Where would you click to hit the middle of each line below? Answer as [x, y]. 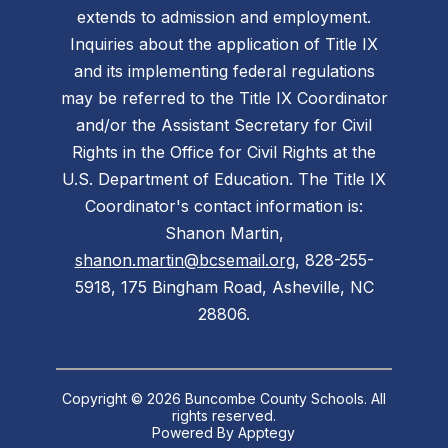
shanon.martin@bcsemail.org [184, 260]
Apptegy [267, 433]
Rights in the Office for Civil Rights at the [224, 152]
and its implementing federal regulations [224, 71]
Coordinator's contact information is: [224, 206]
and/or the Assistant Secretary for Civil [224, 125]
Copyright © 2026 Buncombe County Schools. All [223, 399]
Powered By [195, 433]
